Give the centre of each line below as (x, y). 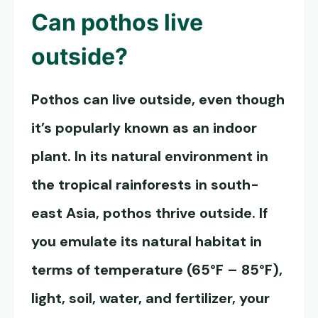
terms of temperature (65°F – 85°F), (157, 270)
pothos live (142, 23)
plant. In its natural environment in (150, 157)
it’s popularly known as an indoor (144, 128)
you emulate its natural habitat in (147, 242)
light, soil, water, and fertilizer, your (150, 298)
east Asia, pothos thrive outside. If (149, 213)
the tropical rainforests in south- (145, 185)
